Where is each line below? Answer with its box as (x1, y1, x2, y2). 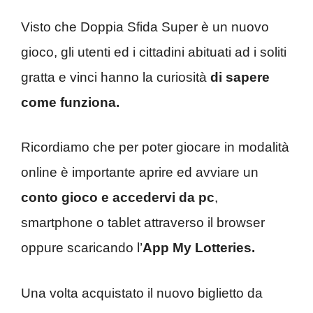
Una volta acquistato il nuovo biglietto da (21, 285, 263, 300)
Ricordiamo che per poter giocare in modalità (21, 140, 289, 155)
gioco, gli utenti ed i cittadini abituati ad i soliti (21, 44, 286, 59)
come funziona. (21, 94, 123, 110)
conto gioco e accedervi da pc (21, 190, 214, 205)
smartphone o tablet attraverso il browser (21, 215, 265, 231)
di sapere (210, 69, 270, 85)
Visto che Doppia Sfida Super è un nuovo (21, 19, 269, 34)
